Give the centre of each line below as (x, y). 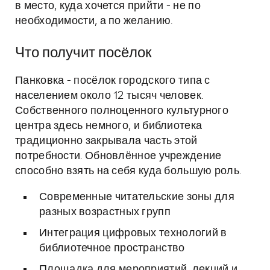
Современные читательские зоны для (137, 197)
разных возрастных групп (105, 212)
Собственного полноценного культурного (122, 111)
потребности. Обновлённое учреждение (118, 156)
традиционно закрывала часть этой (106, 141)
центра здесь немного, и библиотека (109, 126)
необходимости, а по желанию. (94, 21)
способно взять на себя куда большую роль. (128, 171)
